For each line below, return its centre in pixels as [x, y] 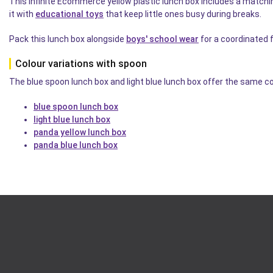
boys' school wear [162, 39]
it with [22, 14]
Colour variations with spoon [81, 64]
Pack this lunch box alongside [68, 39]
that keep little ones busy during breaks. [183, 14]
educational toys [69, 14]
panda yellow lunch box [80, 133]
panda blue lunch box [76, 145]
